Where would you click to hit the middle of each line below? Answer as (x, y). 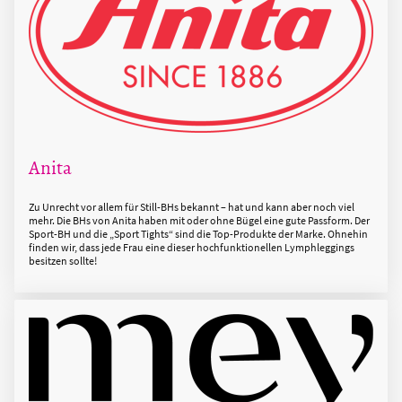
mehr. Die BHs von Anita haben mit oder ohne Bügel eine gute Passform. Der (199, 220)
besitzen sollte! (63, 260)
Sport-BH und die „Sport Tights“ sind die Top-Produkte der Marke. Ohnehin (198, 233)
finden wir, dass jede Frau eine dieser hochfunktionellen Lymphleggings (192, 247)
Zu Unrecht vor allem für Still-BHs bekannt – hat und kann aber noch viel (192, 206)
